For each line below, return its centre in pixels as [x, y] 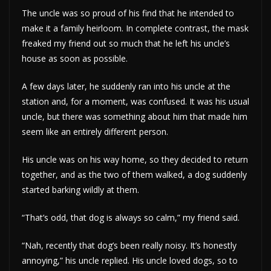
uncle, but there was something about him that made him [135, 116]
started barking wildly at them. [80, 189]
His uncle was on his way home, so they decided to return [135, 159]
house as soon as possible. [75, 58]
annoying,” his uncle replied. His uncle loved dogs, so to [130, 260]
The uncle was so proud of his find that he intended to [128, 13]
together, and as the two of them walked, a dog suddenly [134, 174]
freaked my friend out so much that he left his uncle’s [126, 43]
